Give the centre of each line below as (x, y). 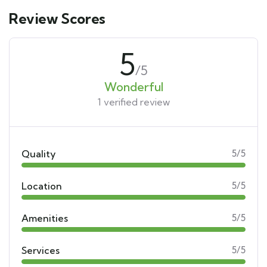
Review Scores (57, 19)
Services (41, 251)
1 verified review (133, 102)
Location (42, 186)
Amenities (45, 218)
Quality (39, 154)
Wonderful (133, 87)
